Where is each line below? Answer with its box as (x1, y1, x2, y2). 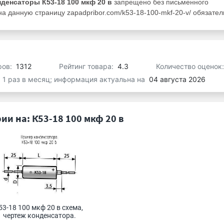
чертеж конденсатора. (2, 211, 76, 219)
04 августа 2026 (149, 75, 205, 83)
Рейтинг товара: (59, 61, 115, 70)
